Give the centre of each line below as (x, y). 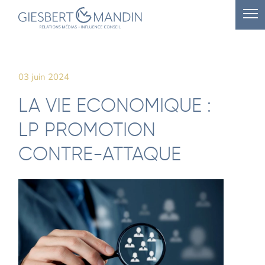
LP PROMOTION (87, 131)
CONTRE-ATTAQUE (100, 155)
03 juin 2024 (44, 77)
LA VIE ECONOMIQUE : (115, 106)
